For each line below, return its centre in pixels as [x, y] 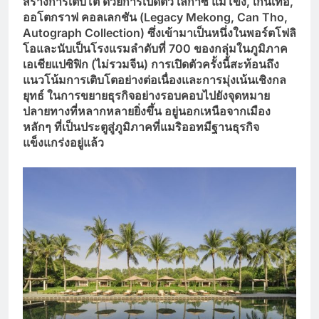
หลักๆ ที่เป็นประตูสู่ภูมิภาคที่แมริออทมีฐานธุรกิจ [141, 126]
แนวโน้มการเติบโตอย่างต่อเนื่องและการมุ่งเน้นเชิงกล [155, 79]
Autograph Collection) [85, 32]
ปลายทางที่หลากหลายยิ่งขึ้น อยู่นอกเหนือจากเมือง [147, 111]
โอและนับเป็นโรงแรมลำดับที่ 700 [107, 48]
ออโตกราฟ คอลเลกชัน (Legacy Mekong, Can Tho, [155, 17]
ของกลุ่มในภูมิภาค [239, 48]
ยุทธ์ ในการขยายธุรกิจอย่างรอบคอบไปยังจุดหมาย [146, 95]
